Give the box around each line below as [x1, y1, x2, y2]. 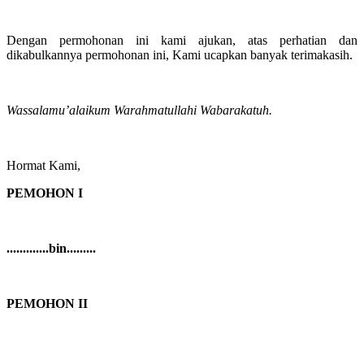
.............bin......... [6, 241, 96, 255]
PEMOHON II [6, 297, 88, 310]
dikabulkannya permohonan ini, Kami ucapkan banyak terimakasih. [6, 48, 353, 62]
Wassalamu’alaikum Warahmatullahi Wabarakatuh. [6, 103, 272, 117]
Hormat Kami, [6, 158, 80, 172]
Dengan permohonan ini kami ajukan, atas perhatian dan [6, 33, 357, 47]
